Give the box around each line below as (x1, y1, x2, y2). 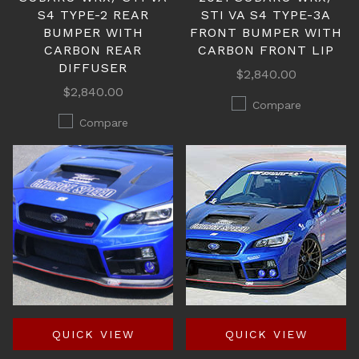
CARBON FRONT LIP (198, 42, 334, 58)
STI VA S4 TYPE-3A (201, 7, 331, 22)
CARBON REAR (44, 42, 142, 58)
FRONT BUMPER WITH (190, 25, 342, 40)
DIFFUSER (58, 60, 127, 75)
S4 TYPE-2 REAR (37, 7, 149, 22)
